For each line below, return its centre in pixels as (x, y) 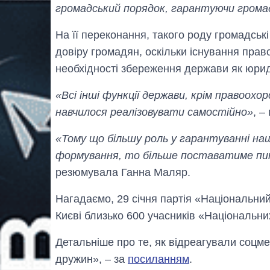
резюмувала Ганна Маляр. (123, 172)
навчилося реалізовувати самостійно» (154, 112)
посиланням (159, 259)
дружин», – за (92, 259)
